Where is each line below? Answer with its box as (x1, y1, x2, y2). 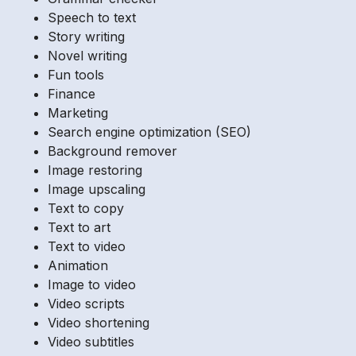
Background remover (48, 143, 177, 160)
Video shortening (48, 315, 149, 331)
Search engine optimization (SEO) (48, 124, 251, 141)
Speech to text (48, 10, 136, 26)
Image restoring (48, 162, 142, 179)
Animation (48, 257, 108, 274)
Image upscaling (48, 181, 145, 198)
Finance (48, 86, 95, 103)
